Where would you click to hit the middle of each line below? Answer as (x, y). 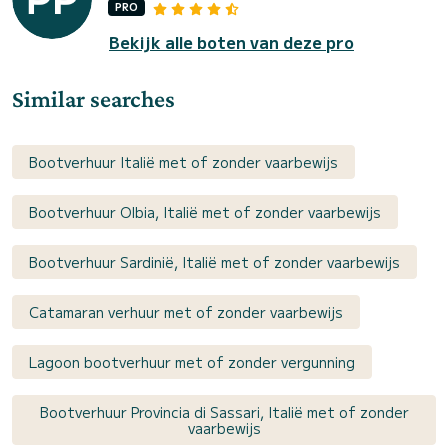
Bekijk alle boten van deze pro (231, 42)
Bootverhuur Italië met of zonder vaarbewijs (183, 162)
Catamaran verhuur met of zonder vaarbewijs (186, 312)
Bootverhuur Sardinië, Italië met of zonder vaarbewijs (214, 262)
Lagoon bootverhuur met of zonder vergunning (192, 362)
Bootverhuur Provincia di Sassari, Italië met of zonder (224, 412)
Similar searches (93, 99)
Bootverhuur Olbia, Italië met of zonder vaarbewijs (205, 212)
